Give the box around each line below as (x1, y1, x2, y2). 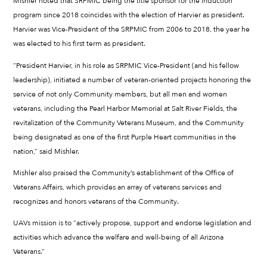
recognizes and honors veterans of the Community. (13, 196, 179, 206)
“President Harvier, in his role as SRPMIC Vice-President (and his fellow (13, 60, 240, 70)
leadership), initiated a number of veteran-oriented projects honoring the (13, 74, 252, 85)
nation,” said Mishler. (13, 146, 80, 156)
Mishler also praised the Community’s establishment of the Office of (13, 167, 234, 178)
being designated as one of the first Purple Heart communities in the (13, 132, 237, 142)
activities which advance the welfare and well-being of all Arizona (13, 232, 224, 242)
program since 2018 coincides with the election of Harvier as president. (13, 10, 245, 20)
